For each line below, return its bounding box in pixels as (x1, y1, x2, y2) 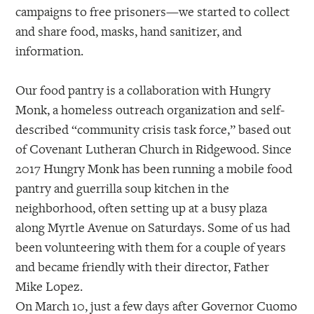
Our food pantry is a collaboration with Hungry (15, 81, 271, 99)
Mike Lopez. (15, 278, 83, 295)
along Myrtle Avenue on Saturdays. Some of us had (15, 219, 291, 236)
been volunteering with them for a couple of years (15, 238, 287, 256)
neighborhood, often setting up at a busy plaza (15, 199, 268, 217)
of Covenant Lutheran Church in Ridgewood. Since (15, 140, 292, 158)
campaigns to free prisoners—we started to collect (15, 2, 291, 20)
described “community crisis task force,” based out (15, 121, 292, 138)
